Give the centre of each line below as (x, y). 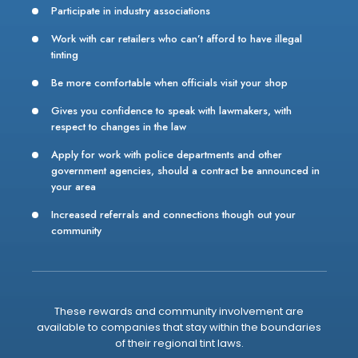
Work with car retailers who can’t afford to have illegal (176, 38)
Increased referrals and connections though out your (173, 214)
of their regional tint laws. (179, 343)
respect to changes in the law (118, 126)
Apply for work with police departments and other (166, 154)
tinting (64, 54)
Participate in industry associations (130, 10)
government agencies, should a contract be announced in (185, 170)
